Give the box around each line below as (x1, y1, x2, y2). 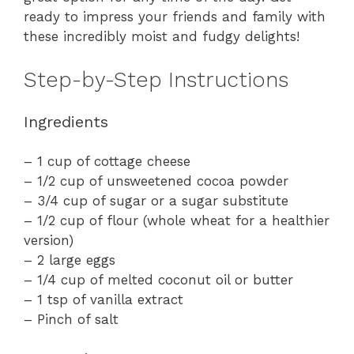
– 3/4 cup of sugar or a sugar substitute (24, 192, 288, 209)
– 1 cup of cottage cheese (24, 153, 190, 169)
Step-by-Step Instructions (24, 66, 288, 92)
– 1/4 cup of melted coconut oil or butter (24, 271, 293, 288)
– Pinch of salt (24, 311, 119, 327)
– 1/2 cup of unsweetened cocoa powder (24, 172, 288, 189)
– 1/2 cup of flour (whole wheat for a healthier (24, 212, 330, 228)
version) (24, 232, 73, 248)
